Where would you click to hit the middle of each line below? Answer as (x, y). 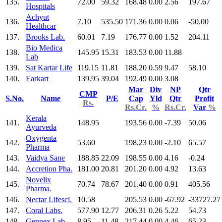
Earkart (37, 78)
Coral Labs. (44, 210)
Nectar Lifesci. (49, 199)
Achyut (37, 17)
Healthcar (41, 26)
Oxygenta (41, 138)
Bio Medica (44, 48)
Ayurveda (41, 127)
